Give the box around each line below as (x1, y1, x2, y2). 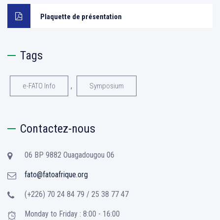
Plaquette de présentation (40, 12, 122, 21)
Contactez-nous (20, 122, 95, 136)
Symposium (89, 82, 124, 90)
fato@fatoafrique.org (25, 170, 88, 179)
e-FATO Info (23, 82, 55, 90)
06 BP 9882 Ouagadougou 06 (25, 150, 114, 160)
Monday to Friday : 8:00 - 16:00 (25, 209, 120, 219)
